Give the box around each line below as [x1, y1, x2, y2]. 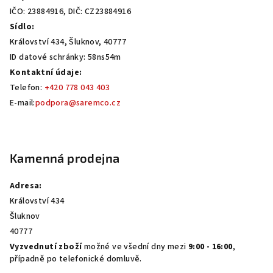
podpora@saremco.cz [35, 96, 121, 109]
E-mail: [10, 96, 35, 109]
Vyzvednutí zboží [10, 240, 82, 253]
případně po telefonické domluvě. [10, 252, 142, 265]
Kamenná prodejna [10, 150, 120, 165]
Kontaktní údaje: [10, 66, 82, 79]
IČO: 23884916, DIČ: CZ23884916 [10, 5, 131, 18]
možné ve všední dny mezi [82, 240, 188, 253]
